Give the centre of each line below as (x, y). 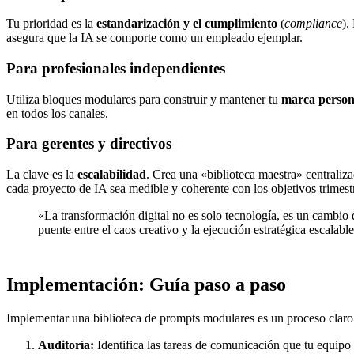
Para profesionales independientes (116, 69)
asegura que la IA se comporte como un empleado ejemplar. (154, 38)
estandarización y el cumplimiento (187, 24)
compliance (313, 24)
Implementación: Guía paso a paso (146, 285)
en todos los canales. (57, 113)
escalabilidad (112, 175)
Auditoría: (66, 345)
